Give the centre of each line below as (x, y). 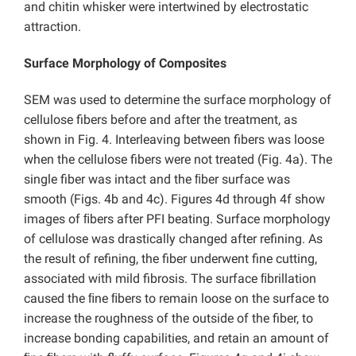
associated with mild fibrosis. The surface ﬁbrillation (170, 278)
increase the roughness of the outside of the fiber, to (168, 318)
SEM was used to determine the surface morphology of (178, 99)
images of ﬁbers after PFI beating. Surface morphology (177, 219)
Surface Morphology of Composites (125, 63)
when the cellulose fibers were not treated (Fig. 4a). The (178, 159)
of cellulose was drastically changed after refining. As (173, 238)
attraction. (52, 26)
